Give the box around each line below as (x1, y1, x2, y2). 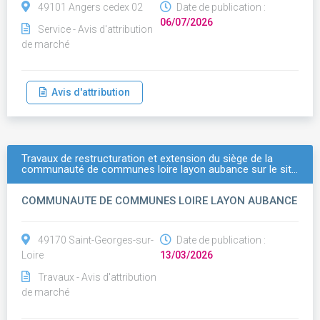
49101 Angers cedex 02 (38, 1, 143, 13)
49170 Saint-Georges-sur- (38, 234, 154, 246)
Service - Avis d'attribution (38, 24, 153, 35)
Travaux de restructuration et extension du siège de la (21, 152, 273, 165)
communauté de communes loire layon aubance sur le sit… (21, 163, 298, 176)
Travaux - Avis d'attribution (38, 271, 156, 283)
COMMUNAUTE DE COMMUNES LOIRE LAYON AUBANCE (21, 194, 297, 207)
